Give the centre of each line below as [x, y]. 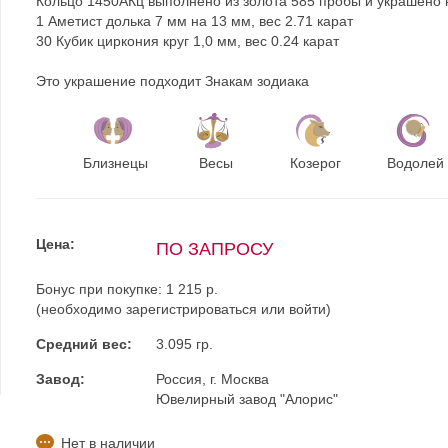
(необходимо [80, 309]
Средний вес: [83, 344]
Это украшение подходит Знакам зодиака [172, 81]
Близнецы [116, 163]
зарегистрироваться [191, 309]
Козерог [316, 163]
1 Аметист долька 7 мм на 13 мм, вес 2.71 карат [194, 21]
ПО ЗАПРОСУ [214, 249]
